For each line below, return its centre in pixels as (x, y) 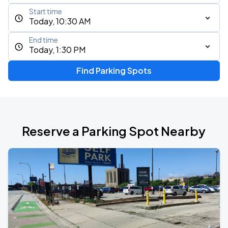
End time (44, 40)
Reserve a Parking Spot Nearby (114, 131)
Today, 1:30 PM (57, 50)
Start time (46, 11)
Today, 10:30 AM (60, 21)
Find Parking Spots (114, 70)
